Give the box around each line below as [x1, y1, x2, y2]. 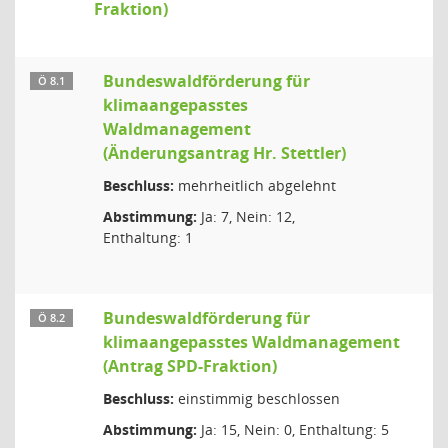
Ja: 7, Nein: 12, [197, 207, 295, 226]
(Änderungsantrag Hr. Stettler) [103, 142, 346, 164]
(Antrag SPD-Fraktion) [103, 355, 277, 377]
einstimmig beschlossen [174, 389, 340, 408]
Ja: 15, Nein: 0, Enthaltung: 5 [197, 420, 389, 439]
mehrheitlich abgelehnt [174, 176, 336, 195]
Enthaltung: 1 [103, 228, 193, 247]
